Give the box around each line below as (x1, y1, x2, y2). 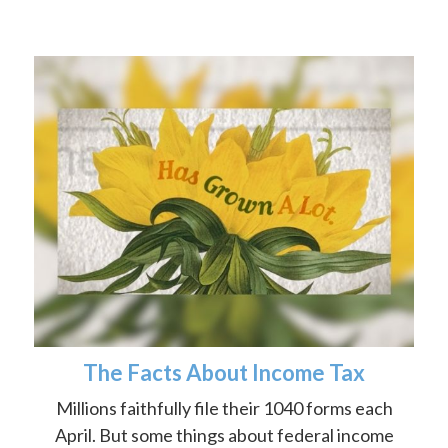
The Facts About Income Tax (83, 358, 365, 386)
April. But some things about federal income (54, 423, 394, 446)
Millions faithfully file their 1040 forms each (55, 396, 393, 419)
